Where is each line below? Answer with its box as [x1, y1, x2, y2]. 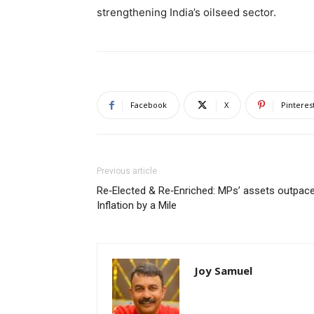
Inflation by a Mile [97, 199, 177, 212]
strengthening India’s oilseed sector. [97, 6, 276, 19]
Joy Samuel [194, 264, 252, 278]
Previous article [97, 166, 157, 176]
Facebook [130, 100, 167, 110]
